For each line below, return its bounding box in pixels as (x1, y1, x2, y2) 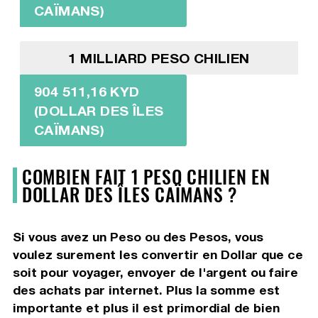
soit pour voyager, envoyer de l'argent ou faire (12, 264, 298, 280)
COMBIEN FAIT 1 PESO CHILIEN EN (21, 162, 270, 190)
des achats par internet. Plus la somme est (12, 282, 280, 297)
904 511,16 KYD (33, 82, 140, 99)
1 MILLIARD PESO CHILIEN (68, 49, 250, 66)
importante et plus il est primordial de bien (12, 300, 280, 315)
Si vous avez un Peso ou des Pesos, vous (12, 229, 263, 244)
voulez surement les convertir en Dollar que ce (12, 246, 303, 262)
